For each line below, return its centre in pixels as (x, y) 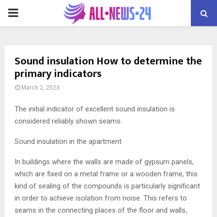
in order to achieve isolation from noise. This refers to (101, 198)
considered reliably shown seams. (68, 121)
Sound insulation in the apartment (68, 141)
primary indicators (58, 74)
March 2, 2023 (40, 88)
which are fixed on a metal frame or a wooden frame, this (106, 174)
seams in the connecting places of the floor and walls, (101, 210)
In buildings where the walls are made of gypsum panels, (104, 162)
